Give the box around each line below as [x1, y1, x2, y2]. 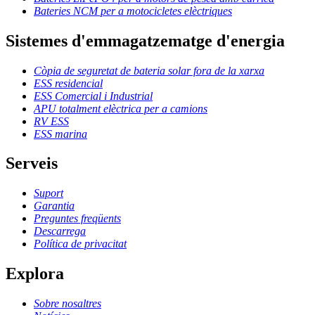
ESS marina [34, 127, 87, 140]
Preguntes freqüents [34, 212, 121, 225]
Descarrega [34, 225, 86, 238]
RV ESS [34, 115, 69, 127]
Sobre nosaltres [34, 297, 101, 310]
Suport [34, 187, 63, 200]
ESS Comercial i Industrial [34, 89, 153, 102]
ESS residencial [34, 77, 103, 89]
